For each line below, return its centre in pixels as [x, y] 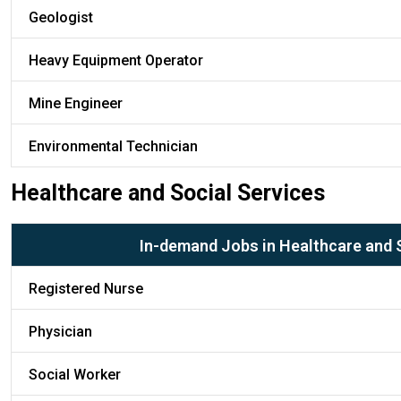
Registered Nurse [86, 288]
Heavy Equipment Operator [116, 60]
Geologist [61, 17]
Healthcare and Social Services [168, 192]
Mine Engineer [76, 103]
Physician [60, 331]
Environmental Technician [113, 146]
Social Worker [75, 374]
